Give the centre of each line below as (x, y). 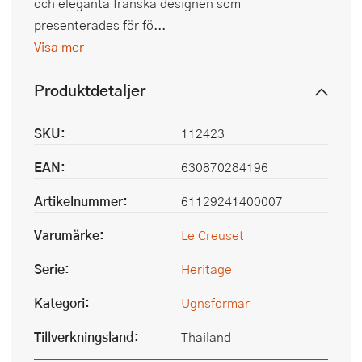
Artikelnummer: (81, 201)
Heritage (206, 269)
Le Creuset (213, 235)
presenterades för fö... (100, 25)
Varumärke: (69, 235)
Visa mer (59, 47)
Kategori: (62, 303)
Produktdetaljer (90, 90)
